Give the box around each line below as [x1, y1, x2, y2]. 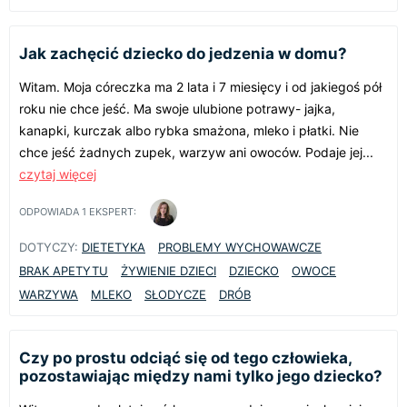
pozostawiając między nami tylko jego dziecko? [19, 366, 382, 385]
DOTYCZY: [19, 239, 78, 254]
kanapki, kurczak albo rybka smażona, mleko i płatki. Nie [19, 122, 359, 138]
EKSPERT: [86, 205, 136, 219]
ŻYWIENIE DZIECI [121, 263, 216, 278]
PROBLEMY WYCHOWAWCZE [158, 239, 322, 254]
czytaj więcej [19, 165, 96, 182]
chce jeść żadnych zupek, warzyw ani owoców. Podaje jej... [19, 144, 373, 160]
